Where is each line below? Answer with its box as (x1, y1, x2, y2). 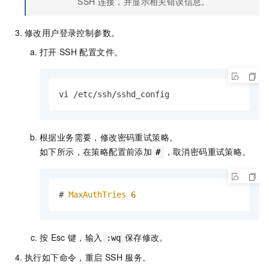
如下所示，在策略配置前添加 (40, 145, 153, 158)
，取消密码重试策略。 (164, 145, 251, 158)
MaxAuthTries (68, 190, 126, 200)
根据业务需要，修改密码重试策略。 (40, 131, 178, 144)
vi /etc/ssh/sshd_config (59, 89, 169, 100)
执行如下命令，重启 (25, 251, 103, 264)
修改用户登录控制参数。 (25, 26, 120, 39)
